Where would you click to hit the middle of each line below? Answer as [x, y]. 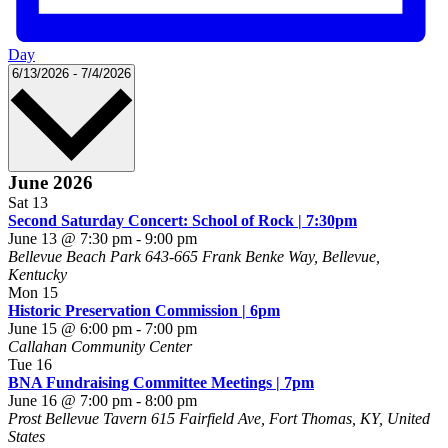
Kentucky [37, 275]
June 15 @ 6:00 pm [70, 329]
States [26, 437]
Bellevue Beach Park [76, 257]
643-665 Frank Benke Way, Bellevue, [262, 257]
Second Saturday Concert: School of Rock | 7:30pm [182, 221]
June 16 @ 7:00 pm [70, 401]
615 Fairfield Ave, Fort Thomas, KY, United [290, 419]
